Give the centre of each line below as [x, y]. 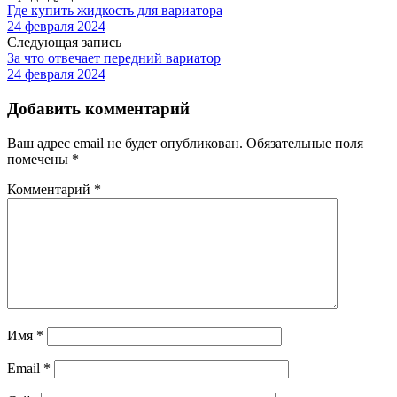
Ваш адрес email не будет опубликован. [125, 143]
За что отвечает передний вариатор [114, 58]
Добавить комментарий [98, 109]
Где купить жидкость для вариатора [115, 11]
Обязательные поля [305, 143]
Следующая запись [64, 43]
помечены [39, 159]
